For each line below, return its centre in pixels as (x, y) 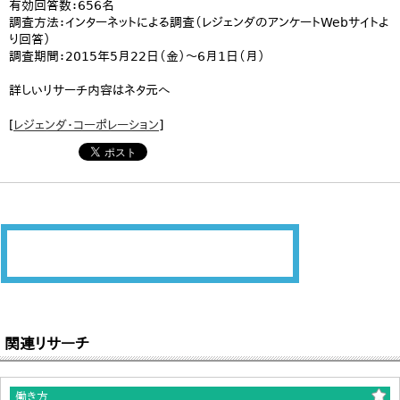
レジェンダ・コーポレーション (86, 125)
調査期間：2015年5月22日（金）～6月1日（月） (137, 56)
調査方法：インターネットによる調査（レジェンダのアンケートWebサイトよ (199, 22)
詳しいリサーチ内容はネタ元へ (90, 90)
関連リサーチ (47, 343)
